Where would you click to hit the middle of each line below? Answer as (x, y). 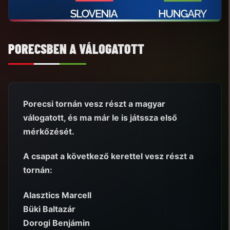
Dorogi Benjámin (56, 223)
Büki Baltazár (49, 209)
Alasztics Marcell (57, 195)
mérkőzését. (49, 131)
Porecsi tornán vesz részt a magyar (94, 103)
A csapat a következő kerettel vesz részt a (108, 156)
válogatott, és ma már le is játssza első (100, 117)
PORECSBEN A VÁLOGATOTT (76, 48)
